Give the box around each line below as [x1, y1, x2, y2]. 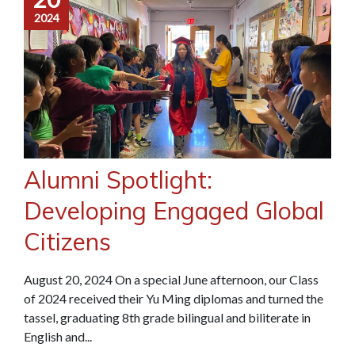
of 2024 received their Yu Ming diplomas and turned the [24, 290, 323, 306]
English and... [24, 328, 92, 344]
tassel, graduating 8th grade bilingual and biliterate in [24, 309, 311, 325]
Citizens [24, 226, 111, 257]
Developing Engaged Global [24, 195, 324, 226]
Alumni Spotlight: [24, 164, 212, 195]
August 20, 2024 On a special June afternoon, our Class [24, 271, 319, 287]
